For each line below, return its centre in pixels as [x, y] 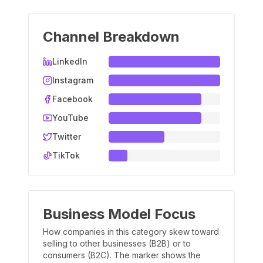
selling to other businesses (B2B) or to [117, 243]
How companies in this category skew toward [131, 232]
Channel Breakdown [111, 37]
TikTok [66, 155]
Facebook [73, 99]
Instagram [73, 80]
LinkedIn [70, 61]
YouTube [70, 118]
